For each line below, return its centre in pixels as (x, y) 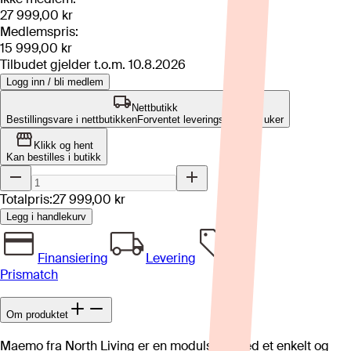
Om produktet (37, 315)
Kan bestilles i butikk (54, 157)
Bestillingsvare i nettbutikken (72, 119)
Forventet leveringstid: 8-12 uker (210, 119)
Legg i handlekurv (46, 216)
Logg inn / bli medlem (55, 81)
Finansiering (73, 258)
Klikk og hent (63, 145)
